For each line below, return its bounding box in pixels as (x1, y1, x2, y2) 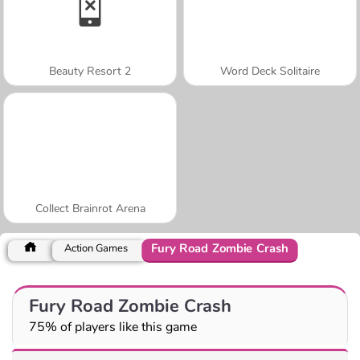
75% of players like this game (29, 317, 197, 336)
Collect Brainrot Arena (35, 200, 145, 216)
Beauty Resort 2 (49, 63, 131, 79)
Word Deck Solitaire (220, 63, 320, 79)
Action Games (64, 240, 128, 256)
